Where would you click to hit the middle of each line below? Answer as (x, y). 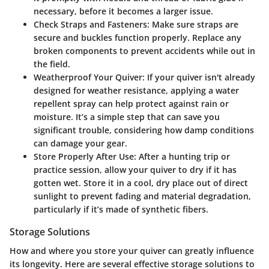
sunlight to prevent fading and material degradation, (142, 196)
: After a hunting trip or (182, 156)
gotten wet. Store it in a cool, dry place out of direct (141, 183)
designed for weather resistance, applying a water (136, 90)
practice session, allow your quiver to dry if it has (135, 169)
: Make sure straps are (193, 24)
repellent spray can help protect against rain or (131, 103)
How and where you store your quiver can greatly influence (132, 250)
